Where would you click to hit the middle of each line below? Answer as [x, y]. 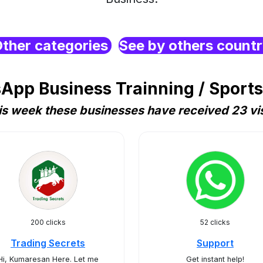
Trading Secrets [48, 243]
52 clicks [215, 222]
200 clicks [48, 222]
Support [215, 243]
